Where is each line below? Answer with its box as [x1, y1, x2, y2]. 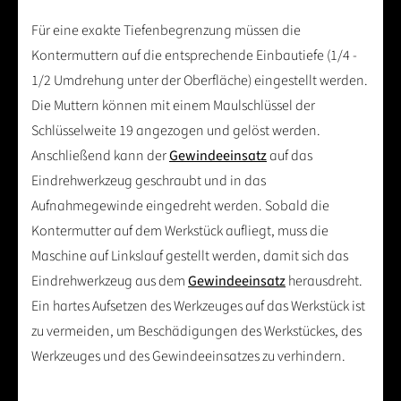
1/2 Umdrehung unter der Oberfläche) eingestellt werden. [31, 70, 368, 90]
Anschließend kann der [31, 145, 169, 166]
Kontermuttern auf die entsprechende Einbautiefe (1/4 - [31, 45, 357, 65]
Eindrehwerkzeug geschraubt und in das [31, 170, 266, 191]
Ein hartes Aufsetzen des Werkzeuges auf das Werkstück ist [31, 295, 365, 316]
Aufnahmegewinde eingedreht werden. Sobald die [31, 195, 329, 216]
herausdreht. [286, 270, 363, 291]
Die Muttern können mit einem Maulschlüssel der [31, 95, 315, 115]
